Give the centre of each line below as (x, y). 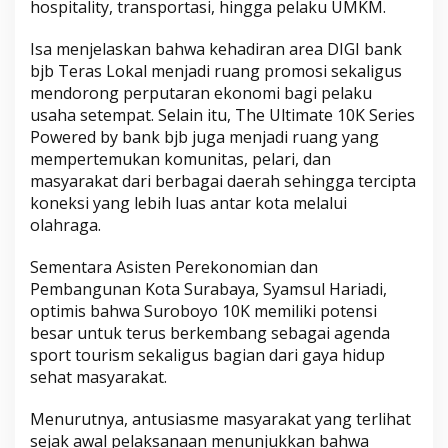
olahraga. (65, 225)
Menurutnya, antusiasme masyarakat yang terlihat (220, 419)
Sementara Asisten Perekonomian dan (174, 267)
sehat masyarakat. (98, 377)
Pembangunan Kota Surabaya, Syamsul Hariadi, (208, 289)
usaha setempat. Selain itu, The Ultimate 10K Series (222, 115)
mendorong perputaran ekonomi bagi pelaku (201, 93)
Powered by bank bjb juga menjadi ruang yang (204, 137)
